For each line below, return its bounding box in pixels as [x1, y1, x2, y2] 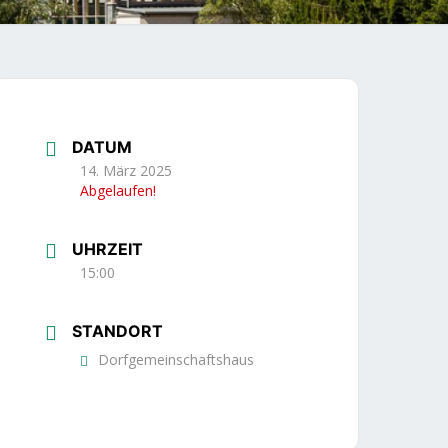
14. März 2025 [80, 161, 173, 180]
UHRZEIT [72, 239, 144, 259]
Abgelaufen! [80, 181, 157, 200]
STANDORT [72, 321, 164, 341]
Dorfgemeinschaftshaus [98, 350, 255, 369]
